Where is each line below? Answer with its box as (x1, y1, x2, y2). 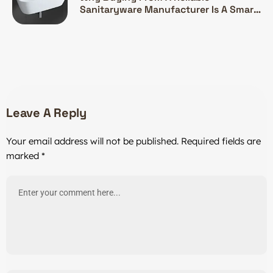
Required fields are (181, 135, 261, 147)
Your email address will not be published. (6, 135, 179, 147)
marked (6, 149, 41, 161)
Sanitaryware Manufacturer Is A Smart (80, 2, 258, 16)
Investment (80, 15, 133, 28)
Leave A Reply (6, 104, 87, 121)
